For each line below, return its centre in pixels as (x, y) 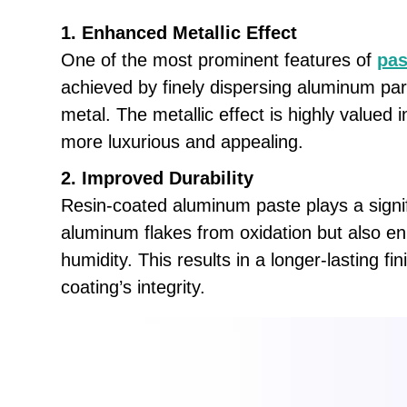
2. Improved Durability (158, 179)
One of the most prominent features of (219, 60)
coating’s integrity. (134, 288)
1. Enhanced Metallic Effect (179, 33)
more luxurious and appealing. (183, 142)
